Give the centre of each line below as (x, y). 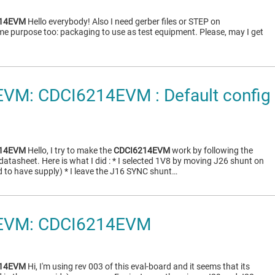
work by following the (211, 150)
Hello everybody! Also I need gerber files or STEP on (123, 21)
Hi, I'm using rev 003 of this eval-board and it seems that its (138, 266)
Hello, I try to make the (70, 150)
